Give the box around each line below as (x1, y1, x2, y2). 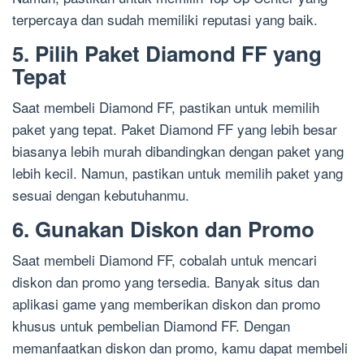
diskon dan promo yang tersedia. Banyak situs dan (12, 271, 319, 292)
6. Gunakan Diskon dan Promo (12, 214, 314, 244)
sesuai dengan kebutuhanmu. (12, 184, 189, 205)
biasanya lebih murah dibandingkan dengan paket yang (12, 141, 344, 161)
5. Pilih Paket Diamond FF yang (12, 38, 322, 68)
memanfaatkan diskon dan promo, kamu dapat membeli (12, 337, 348, 357)
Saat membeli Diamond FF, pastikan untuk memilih (12, 97, 319, 117)
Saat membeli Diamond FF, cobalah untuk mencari (12, 249, 317, 270)
